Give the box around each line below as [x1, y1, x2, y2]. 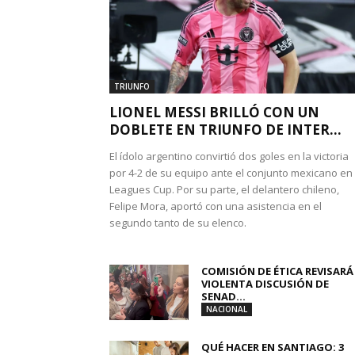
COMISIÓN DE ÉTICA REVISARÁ [201, 264, 353, 278]
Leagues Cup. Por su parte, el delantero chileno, [109, 182, 339, 197]
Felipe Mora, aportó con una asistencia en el [109, 199, 322, 213]
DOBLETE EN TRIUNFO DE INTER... [109, 120, 342, 139]
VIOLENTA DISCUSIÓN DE [201, 277, 329, 291]
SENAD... [201, 289, 246, 303]
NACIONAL [206, 303, 247, 315]
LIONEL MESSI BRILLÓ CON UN [109, 103, 319, 121]
